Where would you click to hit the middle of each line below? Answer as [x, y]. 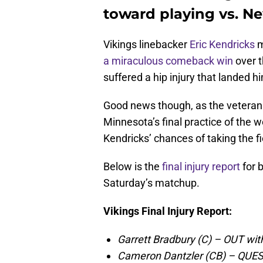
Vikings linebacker [146, 45]
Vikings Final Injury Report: [168, 211]
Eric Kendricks [222, 45]
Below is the [133, 167]
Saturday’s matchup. [151, 183]
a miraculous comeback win [168, 61]
